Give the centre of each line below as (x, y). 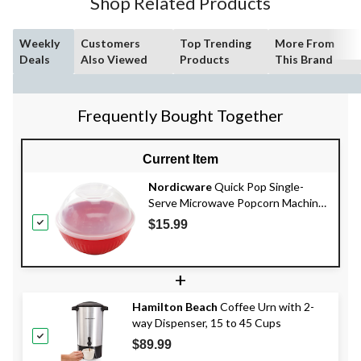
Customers (111, 43)
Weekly (39, 43)
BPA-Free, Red (185, 218)
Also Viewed (114, 59)
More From (305, 43)
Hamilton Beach (175, 306)
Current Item (180, 159)
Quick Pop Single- (258, 186)
